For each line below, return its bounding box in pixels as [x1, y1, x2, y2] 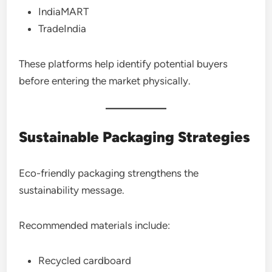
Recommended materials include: [19, 219, 171, 231]
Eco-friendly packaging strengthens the [19, 167, 199, 179]
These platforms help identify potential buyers [19, 58, 228, 70]
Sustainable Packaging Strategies [19, 128, 251, 146]
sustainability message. [19, 184, 125, 196]
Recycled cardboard [38, 254, 132, 267]
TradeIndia [38, 22, 87, 35]
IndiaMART [38, 5, 89, 18]
